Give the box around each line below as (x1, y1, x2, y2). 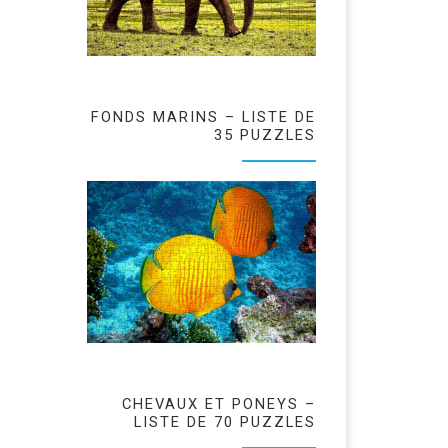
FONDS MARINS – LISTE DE (91, 108, 316, 127)
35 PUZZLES (214, 126, 316, 145)
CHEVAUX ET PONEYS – (122, 394, 316, 413)
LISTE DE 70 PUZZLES (134, 412, 316, 431)
